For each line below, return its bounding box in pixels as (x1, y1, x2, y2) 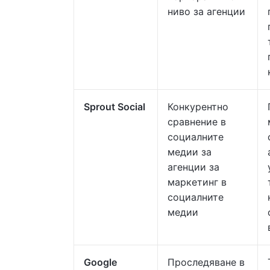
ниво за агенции (168, 5, 245, 17)
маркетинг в (168, 176, 227, 188)
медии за (168, 146, 212, 158)
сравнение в (168, 116, 226, 128)
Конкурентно (168, 101, 228, 113)
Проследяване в (168, 256, 245, 268)
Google (84, 256, 117, 268)
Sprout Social (84, 101, 145, 113)
